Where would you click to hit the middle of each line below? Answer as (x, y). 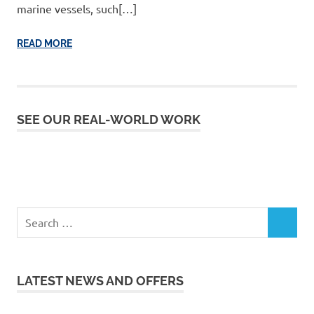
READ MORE (45, 43)
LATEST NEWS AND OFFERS (100, 280)
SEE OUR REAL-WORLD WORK (109, 119)
